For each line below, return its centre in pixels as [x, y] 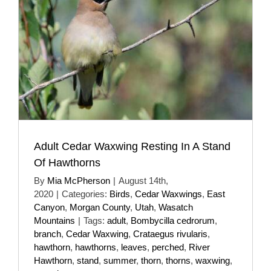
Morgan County [100, 207]
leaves [134, 247]
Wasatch [176, 207]
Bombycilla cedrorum [173, 220]
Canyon [49, 207]
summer [120, 260]
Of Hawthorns [67, 162]
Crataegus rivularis [170, 233]
